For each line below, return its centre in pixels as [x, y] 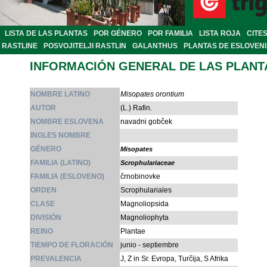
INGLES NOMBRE [60, 136]
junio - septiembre [150, 245]
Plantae [133, 232]
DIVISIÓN [46, 218]
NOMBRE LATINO [60, 94]
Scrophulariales [146, 190]
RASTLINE [20, 46]
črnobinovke [140, 177]
